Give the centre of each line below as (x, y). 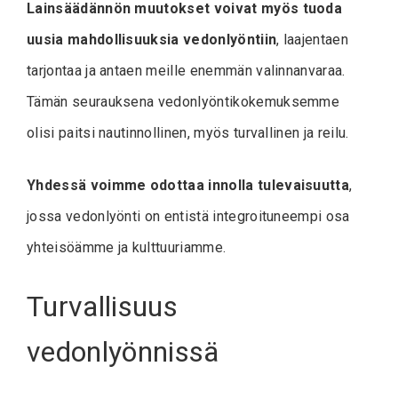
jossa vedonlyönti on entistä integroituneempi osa (188, 216)
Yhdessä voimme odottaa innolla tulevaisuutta (188, 185)
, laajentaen (313, 39)
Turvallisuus (102, 306)
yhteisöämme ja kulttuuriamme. (127, 247)
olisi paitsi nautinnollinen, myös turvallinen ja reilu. (188, 132)
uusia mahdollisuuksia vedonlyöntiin (152, 39)
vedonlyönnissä (123, 351)
